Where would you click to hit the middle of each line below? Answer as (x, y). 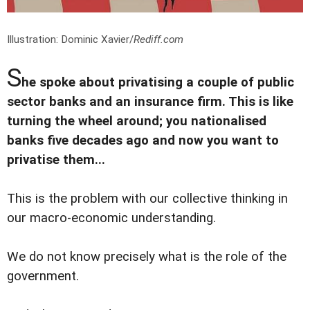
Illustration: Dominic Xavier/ (70, 39)
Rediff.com (158, 39)
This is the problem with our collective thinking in (147, 198)
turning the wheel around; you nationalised (137, 121)
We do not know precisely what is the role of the (147, 256)
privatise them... (56, 159)
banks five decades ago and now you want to (143, 140)
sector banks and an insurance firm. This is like (150, 101)
